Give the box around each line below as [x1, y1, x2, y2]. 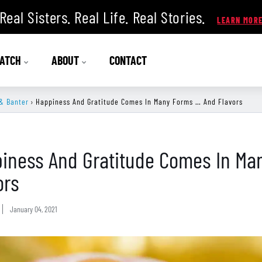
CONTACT [109, 53, 147, 67]
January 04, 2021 [10, 204, 57, 214]
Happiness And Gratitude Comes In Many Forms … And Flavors [36, 96, 243, 106]
